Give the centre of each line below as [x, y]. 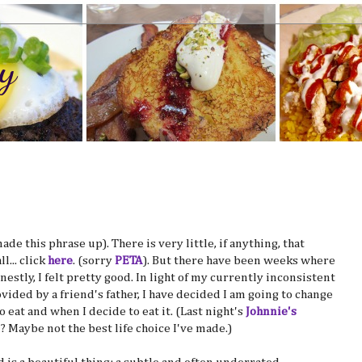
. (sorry [93, 260]
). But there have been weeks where [239, 260]
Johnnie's [271, 311]
